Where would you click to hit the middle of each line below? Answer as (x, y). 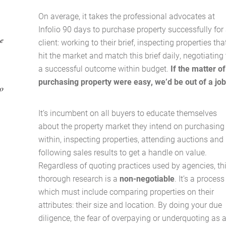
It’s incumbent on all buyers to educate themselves (128, 113)
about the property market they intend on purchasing (132, 126)
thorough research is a (79, 179)
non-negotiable (147, 179)
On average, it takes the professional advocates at (127, 16)
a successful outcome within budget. (105, 69)
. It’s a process (200, 179)
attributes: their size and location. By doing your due (130, 205)
